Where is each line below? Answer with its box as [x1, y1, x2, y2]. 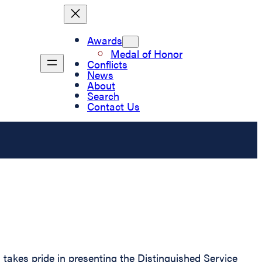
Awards [87, 32, 122, 47]
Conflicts [87, 56, 127, 71]
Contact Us [87, 98, 140, 113]
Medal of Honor [111, 46, 182, 61]
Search [87, 88, 119, 103]
